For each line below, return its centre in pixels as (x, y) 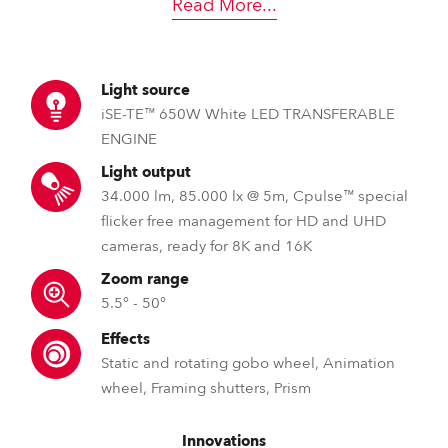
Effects (125, 339)
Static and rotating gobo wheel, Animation (248, 363)
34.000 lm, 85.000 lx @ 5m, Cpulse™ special (254, 196)
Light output (146, 172)
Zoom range (145, 279)
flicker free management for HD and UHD (243, 221)
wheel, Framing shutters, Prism (206, 388)
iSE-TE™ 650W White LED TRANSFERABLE (248, 114)
